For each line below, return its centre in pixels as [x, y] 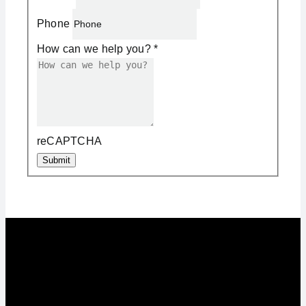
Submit [56, 160]
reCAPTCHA [69, 141]
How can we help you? [95, 48]
